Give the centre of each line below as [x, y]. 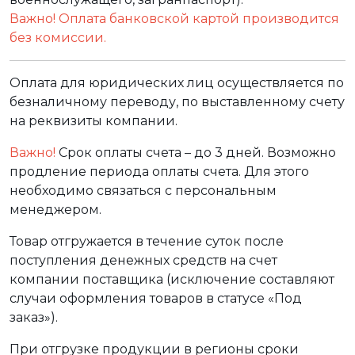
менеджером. [55, 210]
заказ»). [34, 318]
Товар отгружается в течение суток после [147, 242]
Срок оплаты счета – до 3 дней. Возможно [196, 153]
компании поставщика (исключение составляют [172, 280]
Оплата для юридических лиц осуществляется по [177, 83]
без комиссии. [58, 38]
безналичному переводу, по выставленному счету [177, 102]
